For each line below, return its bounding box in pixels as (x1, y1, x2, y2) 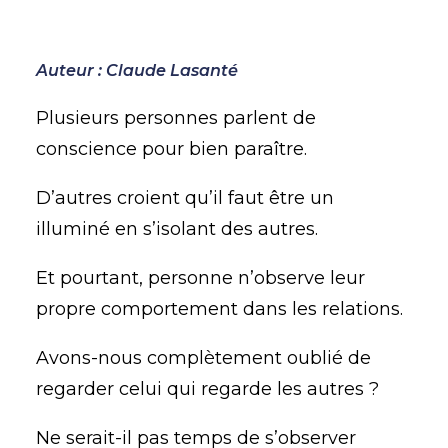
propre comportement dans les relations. (36, 298, 403, 320)
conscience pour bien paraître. (36, 138, 307, 160)
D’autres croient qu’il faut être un (36, 187, 334, 209)
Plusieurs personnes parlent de (36, 107, 316, 129)
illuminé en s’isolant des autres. (36, 218, 318, 240)
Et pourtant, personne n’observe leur (36, 267, 365, 289)
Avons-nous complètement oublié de (36, 347, 371, 369)
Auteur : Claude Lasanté (36, 61, 238, 80)
